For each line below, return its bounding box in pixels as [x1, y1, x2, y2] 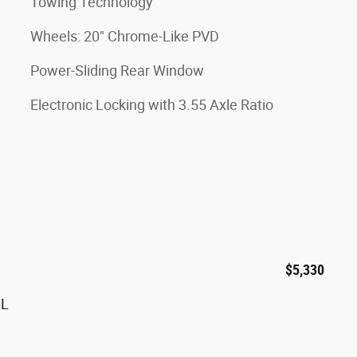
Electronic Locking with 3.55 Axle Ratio [30, 96, 273, 113]
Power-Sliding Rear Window [30, 61, 204, 79]
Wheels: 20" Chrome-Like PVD [30, 27, 219, 45]
